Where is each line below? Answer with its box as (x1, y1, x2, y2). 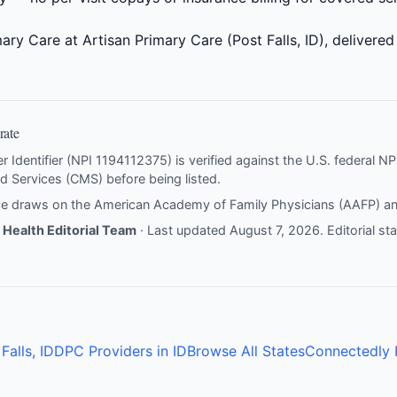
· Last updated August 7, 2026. (136, 222, 327, 237)
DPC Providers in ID (54, 342, 187, 360)
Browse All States (187, 342, 305, 360)
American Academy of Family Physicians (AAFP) (94, 197, 380, 212)
